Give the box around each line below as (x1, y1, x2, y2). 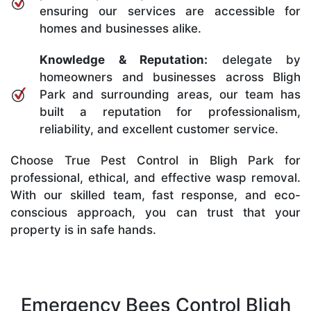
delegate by (208, 52, 301, 67)
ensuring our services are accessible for (40, 3, 301, 18)
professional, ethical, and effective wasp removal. (10, 170, 301, 185)
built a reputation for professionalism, (40, 104, 301, 119)
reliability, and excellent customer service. (40, 121, 278, 136)
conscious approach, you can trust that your (10, 205, 301, 219)
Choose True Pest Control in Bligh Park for (10, 153, 301, 167)
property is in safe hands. (10, 222, 156, 237)
